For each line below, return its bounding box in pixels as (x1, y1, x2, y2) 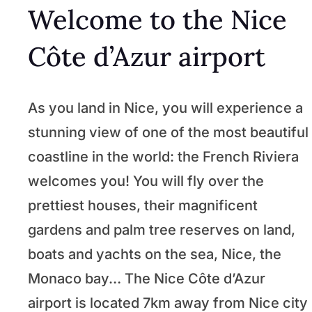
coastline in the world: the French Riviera (28, 148, 299, 165)
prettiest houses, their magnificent (28, 196, 258, 214)
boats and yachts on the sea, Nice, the (28, 245, 281, 263)
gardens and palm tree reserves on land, (28, 221, 295, 238)
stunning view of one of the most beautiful (28, 123, 309, 141)
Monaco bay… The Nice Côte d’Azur (28, 270, 265, 287)
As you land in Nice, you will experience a (28, 99, 303, 116)
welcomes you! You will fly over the (28, 172, 264, 189)
